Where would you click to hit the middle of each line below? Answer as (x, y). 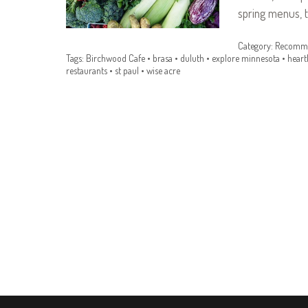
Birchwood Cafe (115, 58)
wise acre (163, 71)
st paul (127, 71)
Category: (255, 46)
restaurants (87, 71)
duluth (192, 58)
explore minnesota (246, 58)
